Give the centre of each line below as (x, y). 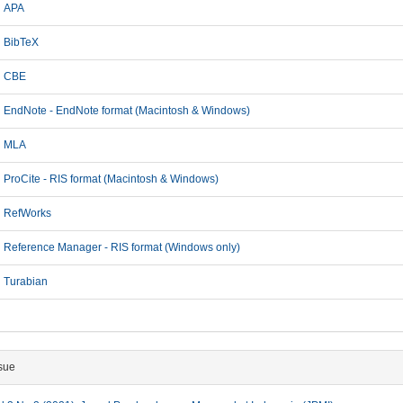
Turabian (25, 282)
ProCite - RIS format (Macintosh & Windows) (111, 179)
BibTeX (21, 42)
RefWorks (27, 213)
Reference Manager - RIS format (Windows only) (121, 247)
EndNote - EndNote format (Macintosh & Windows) (126, 111)
